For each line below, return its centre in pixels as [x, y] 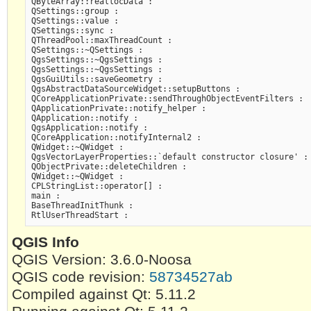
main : [45, 195]
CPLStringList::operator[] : [96, 186]
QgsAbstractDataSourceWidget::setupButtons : [135, 89]
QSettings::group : [75, 11]
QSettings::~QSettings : [87, 50]
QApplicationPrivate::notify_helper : [118, 108]
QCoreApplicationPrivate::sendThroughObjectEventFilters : [167, 98]
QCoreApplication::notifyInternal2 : [116, 137]
